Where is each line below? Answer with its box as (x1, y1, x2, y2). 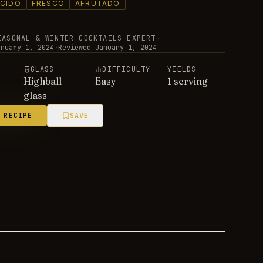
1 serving (167, 75, 208, 87)
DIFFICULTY (102, 65, 151, 74)
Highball (23, 75, 62, 87)
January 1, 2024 (95, 43, 157, 52)
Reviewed (58, 43, 91, 52)
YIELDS (167, 65, 197, 74)
